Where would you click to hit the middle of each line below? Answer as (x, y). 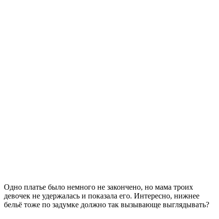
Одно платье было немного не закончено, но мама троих (99, 187)
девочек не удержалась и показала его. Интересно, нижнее (102, 196)
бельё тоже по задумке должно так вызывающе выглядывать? (107, 204)
